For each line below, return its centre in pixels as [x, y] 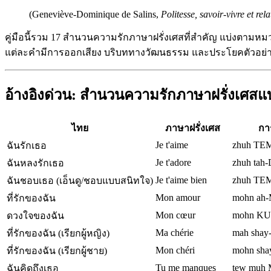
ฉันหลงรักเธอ [35, 163]
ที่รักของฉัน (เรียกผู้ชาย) [57, 251]
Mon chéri [175, 250]
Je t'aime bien [181, 180]
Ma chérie [175, 233]
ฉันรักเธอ [27, 146]
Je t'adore [173, 163]
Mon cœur [175, 215]
